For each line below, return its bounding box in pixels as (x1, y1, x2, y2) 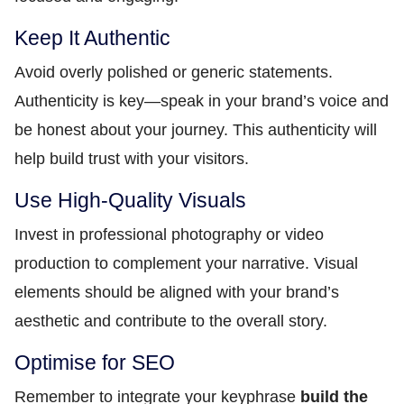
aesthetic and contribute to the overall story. (14, 312, 327, 330)
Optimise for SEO (14, 351, 175, 374)
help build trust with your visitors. (14, 150, 249, 168)
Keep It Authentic (14, 26, 170, 50)
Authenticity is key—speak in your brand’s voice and (14, 92, 389, 110)
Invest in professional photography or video (14, 225, 324, 243)
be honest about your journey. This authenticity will (14, 121, 377, 139)
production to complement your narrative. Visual (14, 254, 358, 272)
